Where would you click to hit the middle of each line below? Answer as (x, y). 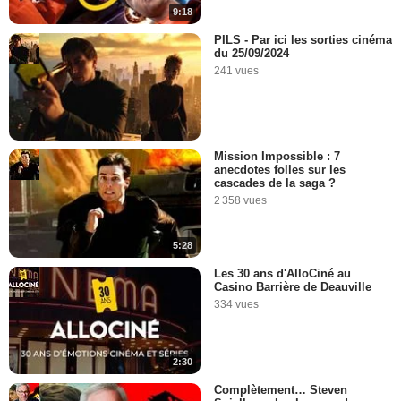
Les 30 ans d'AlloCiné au (282, 273)
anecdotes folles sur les (280, 170)
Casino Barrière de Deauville (293, 286)
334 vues (236, 304)
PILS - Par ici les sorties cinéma (303, 39)
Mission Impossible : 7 (277, 157)
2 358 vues (240, 201)
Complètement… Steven (281, 390)
